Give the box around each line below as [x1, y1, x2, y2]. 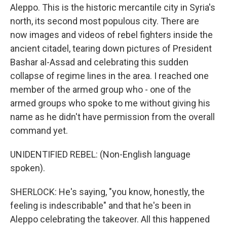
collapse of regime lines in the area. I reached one [10, 70, 209, 81]
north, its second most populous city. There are [10, 16, 199, 26]
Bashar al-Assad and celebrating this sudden [10, 57, 188, 67]
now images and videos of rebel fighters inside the [10, 29, 213, 40]
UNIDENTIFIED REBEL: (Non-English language [10, 149, 191, 160]
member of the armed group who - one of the [10, 84, 191, 95]
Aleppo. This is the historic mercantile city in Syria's [10, 2, 215, 13]
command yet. [10, 125, 68, 136]
